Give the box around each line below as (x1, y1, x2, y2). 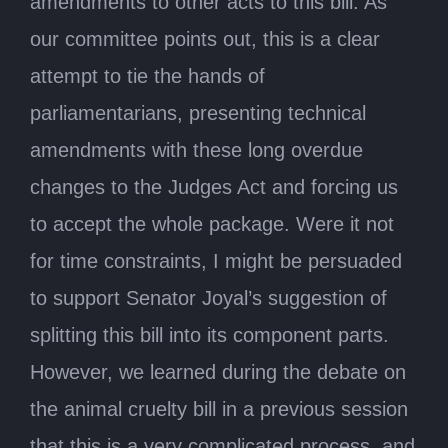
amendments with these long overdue (30, 138, 363, 161)
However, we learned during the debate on (30, 360, 406, 383)
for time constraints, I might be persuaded (30, 249, 402, 272)
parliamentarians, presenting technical (30, 101, 366, 124)
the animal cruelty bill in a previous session (30, 397, 408, 420)
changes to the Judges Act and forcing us (30, 175, 398, 198)
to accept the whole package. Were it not (30, 212, 394, 235)
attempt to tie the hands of (30, 64, 265, 87)
